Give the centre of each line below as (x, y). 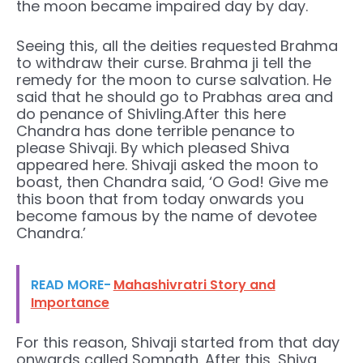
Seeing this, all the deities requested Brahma (177, 46)
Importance (70, 302)
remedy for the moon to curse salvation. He (174, 80)
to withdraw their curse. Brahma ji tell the (164, 63)
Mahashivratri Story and (194, 284)
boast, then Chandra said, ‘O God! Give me (172, 182)
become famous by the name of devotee (167, 216)
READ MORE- (70, 284)
